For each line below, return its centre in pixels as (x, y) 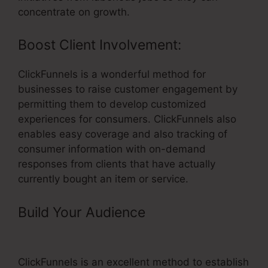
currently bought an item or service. (103, 179)
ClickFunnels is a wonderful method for (112, 74)
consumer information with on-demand (112, 149)
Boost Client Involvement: (100, 45)
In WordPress (61, 232)
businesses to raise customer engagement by (128, 89)
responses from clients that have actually (117, 164)
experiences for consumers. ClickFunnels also (127, 119)
